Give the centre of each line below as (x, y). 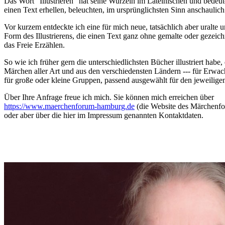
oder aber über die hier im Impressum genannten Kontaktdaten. (105, 116)
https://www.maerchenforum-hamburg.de (69, 106)
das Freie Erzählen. (34, 45)
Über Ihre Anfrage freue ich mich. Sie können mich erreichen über (110, 97)
